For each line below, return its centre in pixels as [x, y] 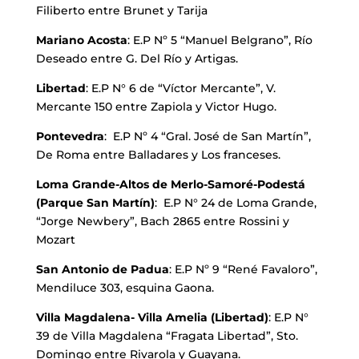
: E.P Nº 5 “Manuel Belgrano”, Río [220, 40]
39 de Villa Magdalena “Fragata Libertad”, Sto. [167, 336]
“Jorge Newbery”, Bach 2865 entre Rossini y [162, 222]
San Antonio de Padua [102, 270]
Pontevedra [70, 137]
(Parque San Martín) [95, 203]
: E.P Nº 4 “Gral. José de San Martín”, [207, 137]
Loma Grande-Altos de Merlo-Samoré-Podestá [170, 185]
